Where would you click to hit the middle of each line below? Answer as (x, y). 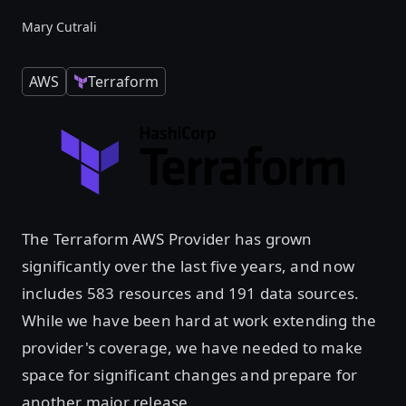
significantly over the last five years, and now (188, 266)
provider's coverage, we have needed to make (193, 347)
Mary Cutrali (59, 27)
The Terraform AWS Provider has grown (167, 238)
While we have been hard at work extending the (199, 320)
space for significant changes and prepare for (190, 374)
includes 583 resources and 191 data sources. (191, 293)
